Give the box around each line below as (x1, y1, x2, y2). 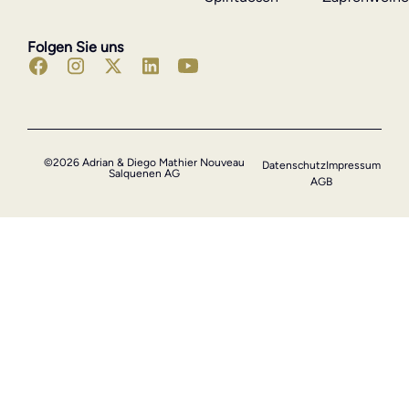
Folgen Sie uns (27, 38, 123, 57)
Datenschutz (262, 159, 327, 173)
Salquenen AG (109, 167, 181, 181)
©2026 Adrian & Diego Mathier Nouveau (44, 156, 246, 170)
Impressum (326, 159, 382, 173)
